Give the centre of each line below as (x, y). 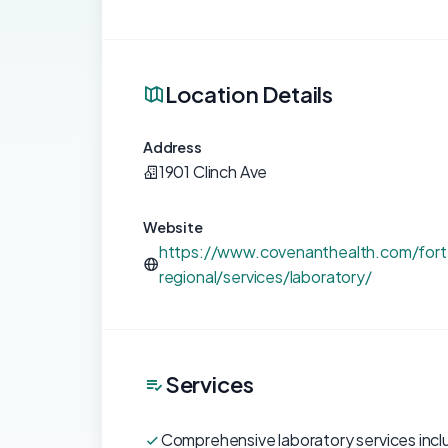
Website (173, 227)
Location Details (249, 94)
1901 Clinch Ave (213, 171)
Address (172, 147)
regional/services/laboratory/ (265, 276)
